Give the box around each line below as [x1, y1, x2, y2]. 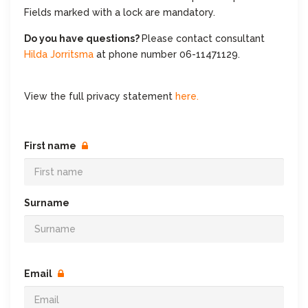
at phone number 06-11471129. [93, 49, 240, 60]
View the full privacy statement [24, 91, 175, 102]
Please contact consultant [142, 33, 265, 44]
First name [24, 140, 78, 151]
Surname [24, 197, 71, 208]
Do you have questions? [24, 33, 142, 44]
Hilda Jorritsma [24, 49, 93, 60]
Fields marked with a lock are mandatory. [24, 7, 215, 18]
